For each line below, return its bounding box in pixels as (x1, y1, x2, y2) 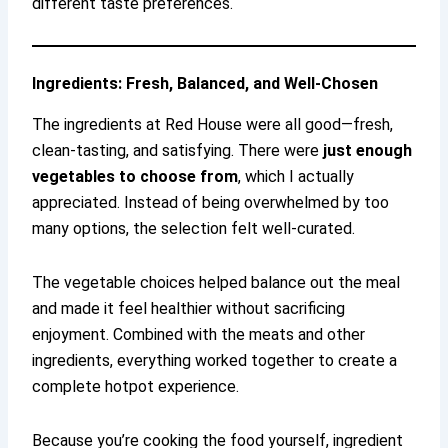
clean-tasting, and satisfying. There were (32, 140, 324, 160)
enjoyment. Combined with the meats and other (32, 324, 366, 344)
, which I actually (238, 166, 355, 186)
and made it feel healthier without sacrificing (32, 298, 346, 318)
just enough (323, 140, 413, 160)
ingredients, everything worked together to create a (32, 350, 398, 370)
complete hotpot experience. (32, 376, 240, 396)
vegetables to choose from (32, 166, 239, 186)
